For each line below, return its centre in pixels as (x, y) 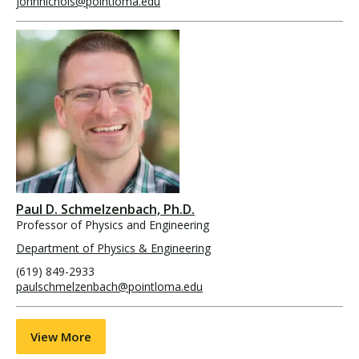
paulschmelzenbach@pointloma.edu (109, 286)
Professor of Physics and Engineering (113, 224)
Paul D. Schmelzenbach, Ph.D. (105, 209)
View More (61, 336)
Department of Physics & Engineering (113, 248)
